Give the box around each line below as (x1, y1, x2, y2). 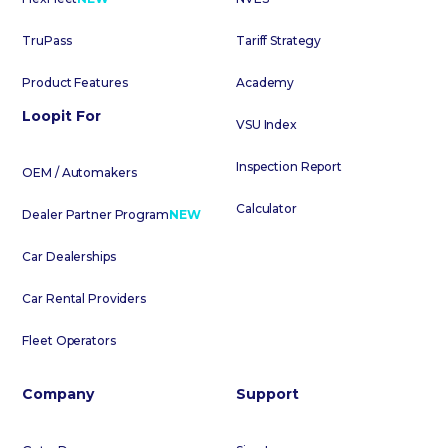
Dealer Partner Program (22, 206, 169, 222)
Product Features (22, 74, 128, 90)
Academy (236, 74, 295, 90)
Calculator (236, 200, 297, 216)
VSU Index (236, 116, 297, 132)
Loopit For (22, 106, 102, 125)
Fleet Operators (22, 332, 116, 348)
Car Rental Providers (22, 290, 146, 306)
